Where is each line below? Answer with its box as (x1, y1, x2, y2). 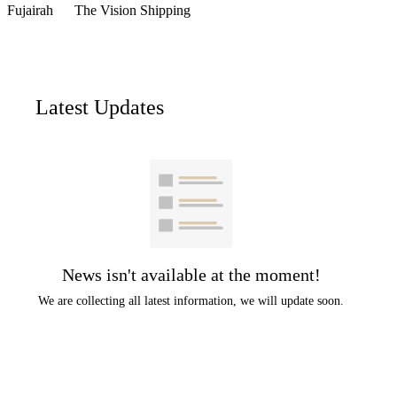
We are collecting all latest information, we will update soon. (38, 294, 345, 308)
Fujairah (7, 3, 57, 19)
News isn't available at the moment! (61, 265, 321, 285)
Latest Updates (35, 96, 164, 120)
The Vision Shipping (74, 3, 191, 19)
